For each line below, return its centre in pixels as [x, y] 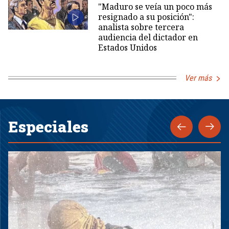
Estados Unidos [127, 47]
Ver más [198, 78]
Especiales [48, 126]
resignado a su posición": [146, 17]
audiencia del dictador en [148, 37]
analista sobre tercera [141, 27]
